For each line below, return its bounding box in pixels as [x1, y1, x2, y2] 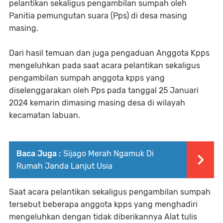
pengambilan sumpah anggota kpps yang [9, 73, 165, 83]
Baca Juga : [16, 148, 61, 158]
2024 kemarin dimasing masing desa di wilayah [9, 98, 185, 108]
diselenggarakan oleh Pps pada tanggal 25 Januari [9, 85, 199, 95]
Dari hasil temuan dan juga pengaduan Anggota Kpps [9, 48, 210, 58]
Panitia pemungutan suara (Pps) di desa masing [9, 10, 187, 20]
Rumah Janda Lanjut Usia [16, 161, 112, 171]
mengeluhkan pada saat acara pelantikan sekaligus [9, 60, 200, 70]
